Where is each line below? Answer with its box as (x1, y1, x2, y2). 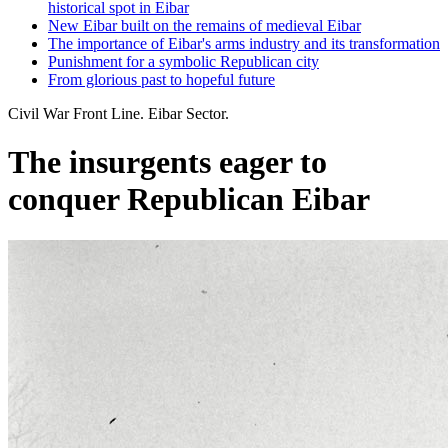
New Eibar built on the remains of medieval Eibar (48, 16, 361, 34)
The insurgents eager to (8, 144, 327, 181)
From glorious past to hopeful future (48, 70, 275, 88)
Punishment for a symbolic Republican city (48, 52, 319, 70)
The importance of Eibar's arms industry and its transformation (48, 34, 440, 52)
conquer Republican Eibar (8, 181, 370, 218)
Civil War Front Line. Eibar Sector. (8, 104, 229, 122)
